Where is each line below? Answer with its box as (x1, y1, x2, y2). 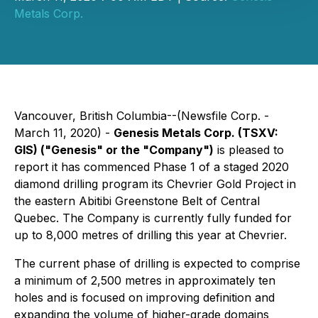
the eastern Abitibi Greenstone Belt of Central (14, 194, 260, 208)
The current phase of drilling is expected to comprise (14, 256, 300, 270)
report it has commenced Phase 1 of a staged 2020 (14, 160, 289, 174)
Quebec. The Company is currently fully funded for (14, 211, 292, 225)
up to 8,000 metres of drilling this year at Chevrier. (14, 228, 287, 242)
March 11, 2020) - (14, 126, 114, 140)
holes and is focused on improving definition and (14, 290, 275, 305)
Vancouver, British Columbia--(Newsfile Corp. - (14, 109, 269, 123)
